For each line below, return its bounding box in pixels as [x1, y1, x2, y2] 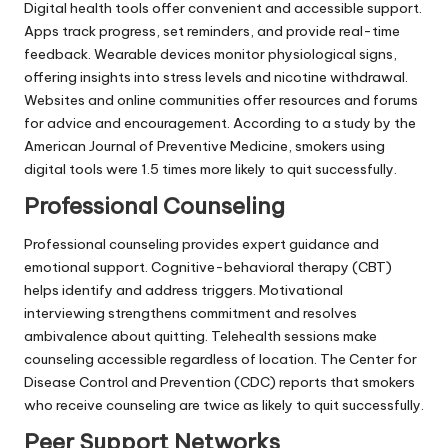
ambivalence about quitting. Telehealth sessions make [24, 326, 377, 345]
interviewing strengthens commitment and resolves [24, 303, 357, 322]
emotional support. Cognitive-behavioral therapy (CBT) [24, 257, 392, 276]
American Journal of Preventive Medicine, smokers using [24, 136, 385, 155]
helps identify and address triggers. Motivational [24, 280, 343, 299]
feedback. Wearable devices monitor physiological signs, [24, 44, 397, 63]
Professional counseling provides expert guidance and [24, 234, 379, 253]
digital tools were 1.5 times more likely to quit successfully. [24, 159, 397, 178]
